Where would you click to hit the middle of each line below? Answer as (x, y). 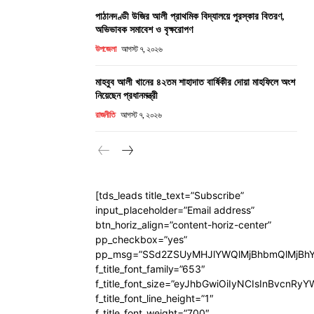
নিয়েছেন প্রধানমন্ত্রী (127, 96)
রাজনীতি (105, 115)
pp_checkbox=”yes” (141, 240)
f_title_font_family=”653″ (150, 269)
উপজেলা (105, 49)
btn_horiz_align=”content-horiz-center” (183, 225)
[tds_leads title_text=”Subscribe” (170, 196)
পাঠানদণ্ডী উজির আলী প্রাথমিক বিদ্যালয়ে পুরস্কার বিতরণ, (190, 17)
